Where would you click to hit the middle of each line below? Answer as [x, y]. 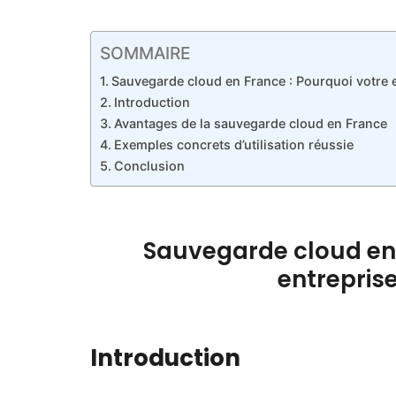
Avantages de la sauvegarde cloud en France [250, 123]
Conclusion [149, 165]
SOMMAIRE [145, 53]
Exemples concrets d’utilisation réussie [233, 144]
